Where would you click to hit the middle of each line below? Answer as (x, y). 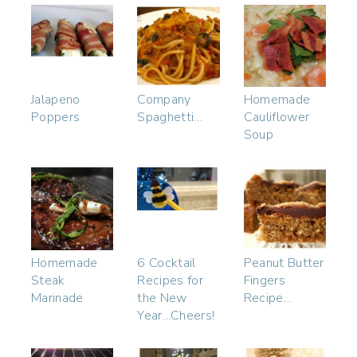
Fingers (264, 280)
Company (164, 100)
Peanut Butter (284, 263)
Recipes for (170, 280)
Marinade (57, 298)
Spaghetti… (170, 118)
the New (162, 298)
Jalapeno (56, 100)
